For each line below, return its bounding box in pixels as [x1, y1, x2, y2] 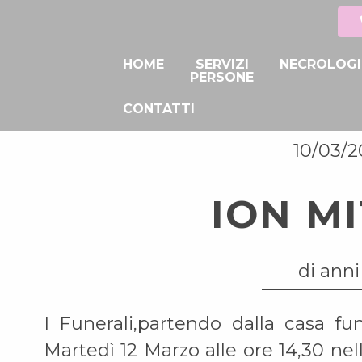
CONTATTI [123, 100, 196, 116]
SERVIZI [195, 57, 249, 73]
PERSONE [190, 69, 255, 86]
